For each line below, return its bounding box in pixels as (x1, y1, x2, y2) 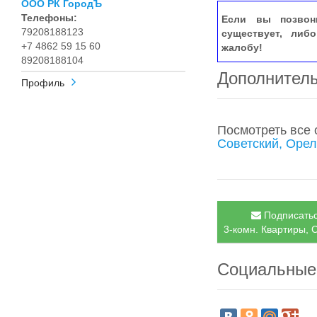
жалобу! (221, 42, 263, 53)
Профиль (21, 77, 64, 88)
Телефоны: (21, 12, 77, 23)
